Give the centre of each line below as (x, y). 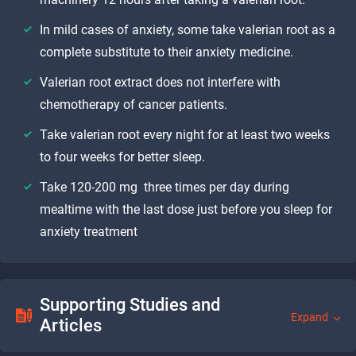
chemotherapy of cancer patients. (133, 104)
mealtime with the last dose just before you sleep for (186, 209)
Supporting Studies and (130, 304)
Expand (310, 317)
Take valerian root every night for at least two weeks (185, 134)
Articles (71, 325)
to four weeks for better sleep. (122, 157)
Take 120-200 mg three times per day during (164, 187)
